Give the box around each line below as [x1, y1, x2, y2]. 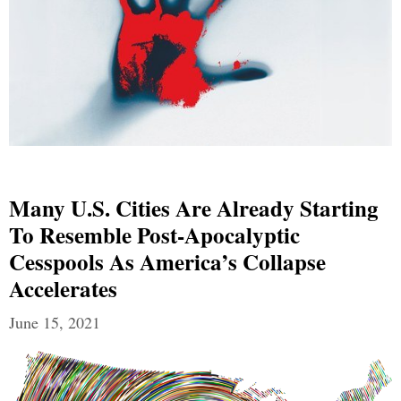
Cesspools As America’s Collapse [9, 245, 326, 279]
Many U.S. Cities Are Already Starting [9, 192, 379, 226]
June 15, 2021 [9, 311, 100, 334]
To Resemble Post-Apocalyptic [9, 218, 300, 252]
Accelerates [9, 272, 117, 306]
